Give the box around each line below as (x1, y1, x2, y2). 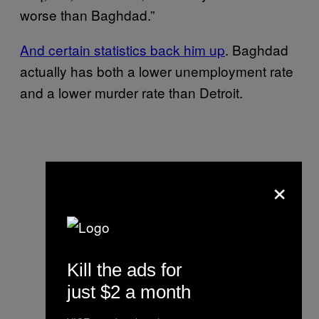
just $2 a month (67, 281, 191, 303)
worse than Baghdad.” (20, 5, 158, 24)
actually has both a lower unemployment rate (20, 61, 293, 80)
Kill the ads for (67, 258, 182, 281)
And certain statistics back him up (20, 40, 225, 59)
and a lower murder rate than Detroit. (20, 83, 243, 102)
